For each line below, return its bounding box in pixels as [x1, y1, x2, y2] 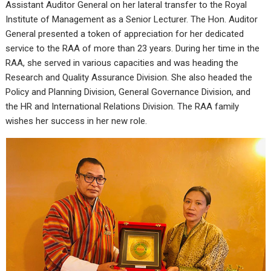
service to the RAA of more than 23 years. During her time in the [5, 42, 260, 54]
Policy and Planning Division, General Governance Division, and [5, 86, 251, 97]
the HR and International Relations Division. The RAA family [5, 100, 240, 112]
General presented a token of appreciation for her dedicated [5, 28, 244, 39]
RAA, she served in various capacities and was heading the [5, 57, 239, 68]
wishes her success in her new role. [5, 115, 148, 126]
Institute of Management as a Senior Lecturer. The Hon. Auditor [5, 13, 258, 25]
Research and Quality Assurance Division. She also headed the [5, 71, 253, 83]
